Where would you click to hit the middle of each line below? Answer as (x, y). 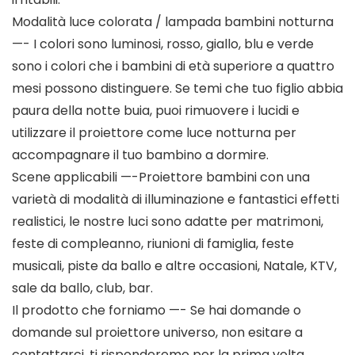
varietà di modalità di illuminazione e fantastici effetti (176, 200)
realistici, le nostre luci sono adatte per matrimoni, (168, 222)
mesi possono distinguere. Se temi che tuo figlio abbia (177, 89)
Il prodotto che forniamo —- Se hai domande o (157, 311)
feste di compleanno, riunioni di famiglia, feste (153, 244)
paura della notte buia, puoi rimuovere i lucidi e (156, 111)
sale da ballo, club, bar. (82, 288)
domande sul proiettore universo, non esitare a (157, 333)
